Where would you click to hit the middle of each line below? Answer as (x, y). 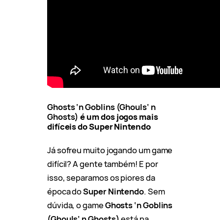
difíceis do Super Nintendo (99, 126)
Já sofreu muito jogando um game (110, 150)
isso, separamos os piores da (101, 177)
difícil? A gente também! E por (103, 164)
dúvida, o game (76, 205)
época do (65, 191)
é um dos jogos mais (118, 116)
